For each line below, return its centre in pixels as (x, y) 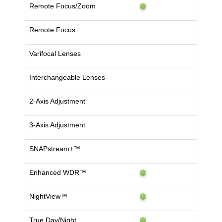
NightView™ (48, 196)
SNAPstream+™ (55, 149)
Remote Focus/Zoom (62, 6)
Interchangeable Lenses (67, 78)
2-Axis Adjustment (57, 101)
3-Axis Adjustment (57, 125)
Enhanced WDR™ (58, 173)
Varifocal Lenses (55, 54)
